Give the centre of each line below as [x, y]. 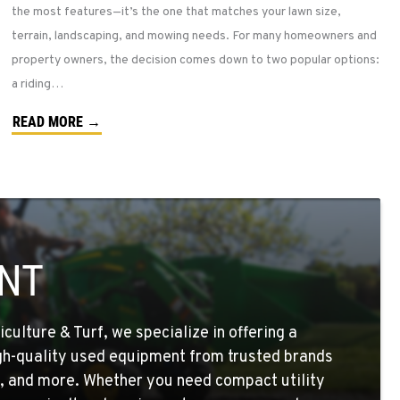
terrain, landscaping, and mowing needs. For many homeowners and [195, 37]
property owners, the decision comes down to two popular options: [196, 61]
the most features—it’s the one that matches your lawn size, [177, 12]
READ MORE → [57, 122]
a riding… [38, 85]
